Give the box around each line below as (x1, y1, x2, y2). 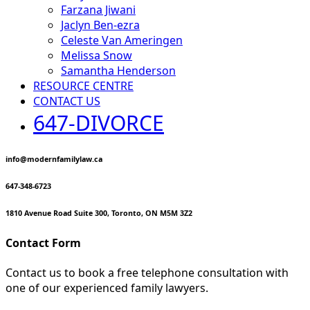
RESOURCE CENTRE (33, 77, 134, 93)
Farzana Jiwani (61, 1, 136, 17)
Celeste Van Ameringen (61, 32, 183, 48)
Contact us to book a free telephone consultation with (6, 265, 289, 281)
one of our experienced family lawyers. (6, 280, 208, 296)
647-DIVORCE (33, 108, 164, 137)
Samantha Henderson (61, 62, 176, 78)
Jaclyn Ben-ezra (61, 17, 140, 33)
